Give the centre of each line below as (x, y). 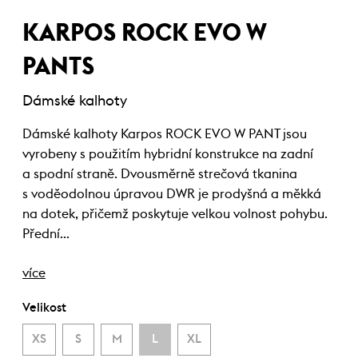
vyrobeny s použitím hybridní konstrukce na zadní (168, 155)
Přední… (46, 235)
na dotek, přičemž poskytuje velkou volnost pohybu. (175, 215)
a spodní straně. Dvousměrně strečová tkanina (160, 175)
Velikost (44, 308)
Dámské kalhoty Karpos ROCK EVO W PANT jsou (165, 135)
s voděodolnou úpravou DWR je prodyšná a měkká (172, 195)
